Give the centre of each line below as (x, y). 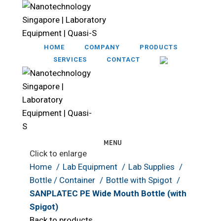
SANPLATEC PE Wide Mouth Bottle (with (108, 193)
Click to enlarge (58, 153)
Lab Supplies (152, 166)
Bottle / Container (63, 180)
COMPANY (102, 47)
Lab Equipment (91, 166)
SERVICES (70, 59)
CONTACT (123, 59)
